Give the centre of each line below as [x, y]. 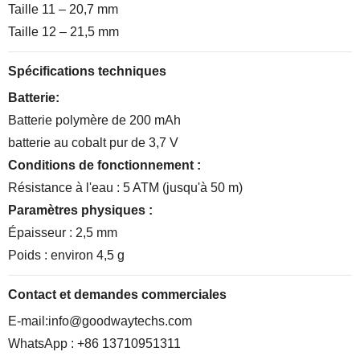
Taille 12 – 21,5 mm [63, 32]
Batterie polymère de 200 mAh [94, 120]
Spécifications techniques [87, 71]
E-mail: [28, 321]
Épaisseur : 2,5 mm [63, 233]
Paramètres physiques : [80, 210]
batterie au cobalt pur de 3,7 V [93, 143]
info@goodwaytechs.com [120, 321]
